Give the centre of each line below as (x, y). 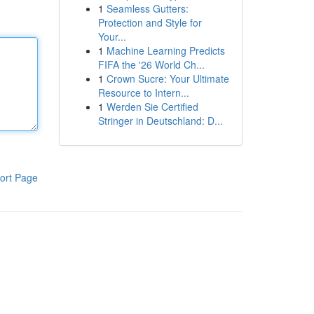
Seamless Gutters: (147, 8)
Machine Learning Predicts (165, 50)
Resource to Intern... (143, 93)
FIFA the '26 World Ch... (151, 64)
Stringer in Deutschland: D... (160, 121)
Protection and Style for (150, 22)
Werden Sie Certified (152, 107)
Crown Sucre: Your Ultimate (168, 78)
